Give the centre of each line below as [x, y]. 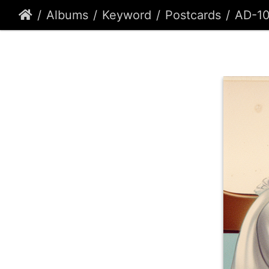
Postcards [193, 15]
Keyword [127, 15]
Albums [67, 15]
